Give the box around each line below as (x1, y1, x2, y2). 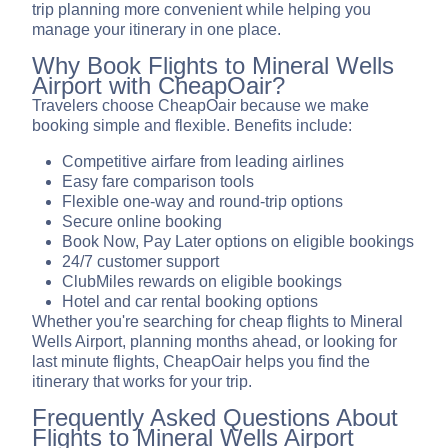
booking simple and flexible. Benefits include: (32, 117, 352, 135)
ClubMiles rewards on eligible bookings (62, 273, 342, 291)
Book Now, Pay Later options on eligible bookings (62, 233, 414, 251)
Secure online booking (62, 213, 222, 231)
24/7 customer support (62, 253, 219, 271)
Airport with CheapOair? (32, 72, 285, 100)
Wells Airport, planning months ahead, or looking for (32, 333, 397, 351)
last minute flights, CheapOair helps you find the (32, 353, 370, 371)
